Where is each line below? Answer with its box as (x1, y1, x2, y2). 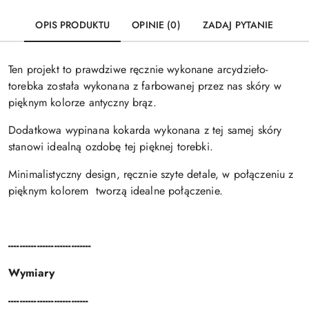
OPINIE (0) (132, 18, 181, 32)
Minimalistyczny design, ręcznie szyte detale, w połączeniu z (8, 166, 294, 182)
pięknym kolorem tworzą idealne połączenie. (8, 183, 223, 199)
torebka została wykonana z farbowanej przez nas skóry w (8, 78, 281, 94)
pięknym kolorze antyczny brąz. (8, 94, 157, 110)
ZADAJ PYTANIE (202, 18, 274, 32)
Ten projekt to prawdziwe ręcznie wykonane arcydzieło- (8, 61, 268, 77)
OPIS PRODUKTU (35, 18, 110, 32)
